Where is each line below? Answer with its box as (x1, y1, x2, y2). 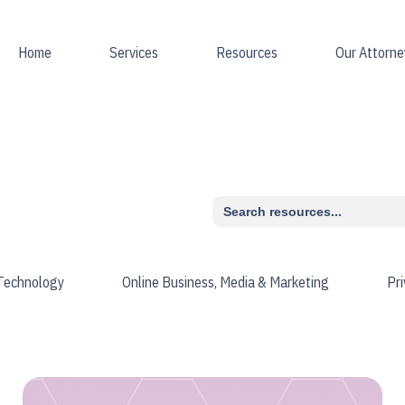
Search (211, 192, 255, 212)
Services (109, 43, 158, 61)
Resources (216, 43, 278, 61)
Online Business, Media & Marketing (122, 273, 329, 291)
